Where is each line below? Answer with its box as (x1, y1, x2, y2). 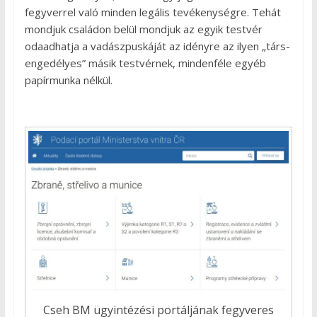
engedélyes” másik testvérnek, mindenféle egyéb (24, 56, 266, 71)
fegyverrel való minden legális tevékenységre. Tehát (24, 5, 281, 20)
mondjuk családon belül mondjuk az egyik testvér (24, 22, 263, 37)
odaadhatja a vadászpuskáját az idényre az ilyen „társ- (24, 39, 290, 54)
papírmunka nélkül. (24, 73, 113, 88)
